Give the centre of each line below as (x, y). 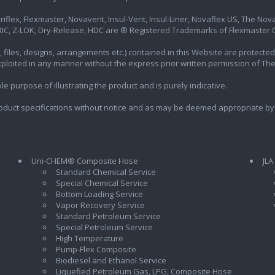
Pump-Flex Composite (96, 250)
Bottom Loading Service (99, 194)
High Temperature (89, 238)
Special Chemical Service (102, 183)
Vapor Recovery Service (100, 205)
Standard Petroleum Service (108, 216)
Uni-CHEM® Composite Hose (84, 161)
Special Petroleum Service (104, 227)
